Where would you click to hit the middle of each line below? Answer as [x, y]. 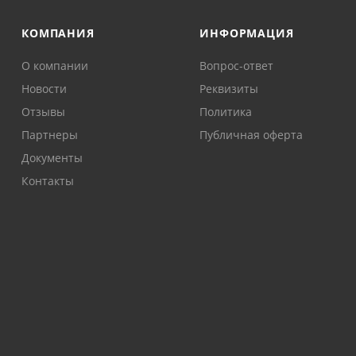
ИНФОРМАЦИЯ [247, 33]
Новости [44, 89]
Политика [226, 112]
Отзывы [44, 112]
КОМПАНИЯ [58, 33]
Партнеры [50, 135]
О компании [55, 66]
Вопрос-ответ [237, 66]
